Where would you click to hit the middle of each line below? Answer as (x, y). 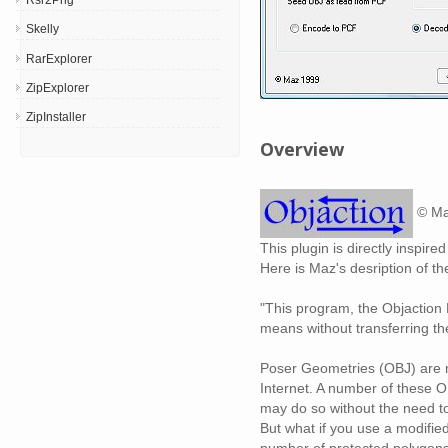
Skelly (42, 29)
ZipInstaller (56, 117)
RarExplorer (59, 58)
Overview (302, 148)
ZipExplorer (57, 87)
